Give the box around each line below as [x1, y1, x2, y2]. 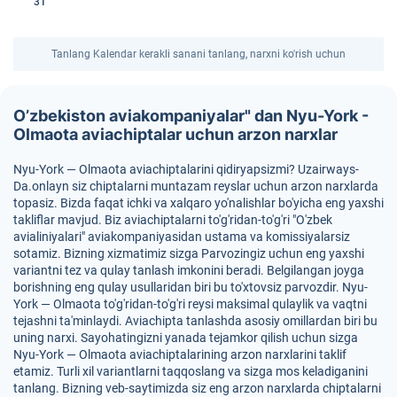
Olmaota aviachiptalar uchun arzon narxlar [13, 125, 338, 144]
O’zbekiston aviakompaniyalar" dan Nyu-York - [13, 106, 369, 125]
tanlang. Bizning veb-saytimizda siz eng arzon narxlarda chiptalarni [13, 381, 381, 395]
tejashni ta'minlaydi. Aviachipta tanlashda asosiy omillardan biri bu [13, 314, 378, 328]
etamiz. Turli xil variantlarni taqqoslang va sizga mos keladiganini [13, 364, 368, 378]
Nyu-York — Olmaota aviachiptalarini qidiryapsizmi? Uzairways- [13, 162, 359, 176]
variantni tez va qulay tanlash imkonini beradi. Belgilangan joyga [13, 263, 364, 277]
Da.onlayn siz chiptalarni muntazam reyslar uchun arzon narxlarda [13, 179, 378, 193]
